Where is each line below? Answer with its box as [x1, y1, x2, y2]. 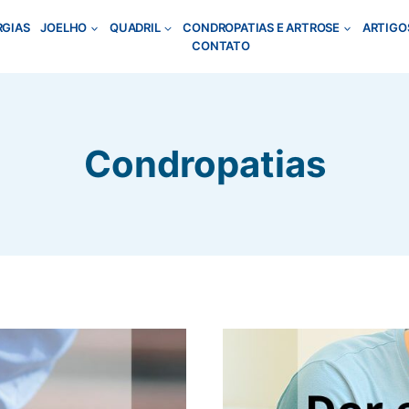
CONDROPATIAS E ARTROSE [183, 20, 341, 35]
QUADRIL [109, 20, 161, 35]
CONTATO [192, 38, 250, 53]
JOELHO [40, 20, 88, 35]
